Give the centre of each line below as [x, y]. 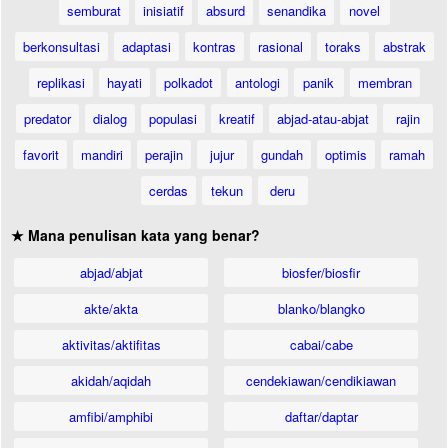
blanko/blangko [321, 308]
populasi [172, 118]
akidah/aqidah [111, 380]
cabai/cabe [321, 344]
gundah [282, 154]
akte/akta [111, 308]
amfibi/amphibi [111, 416]
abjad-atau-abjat [322, 118]
